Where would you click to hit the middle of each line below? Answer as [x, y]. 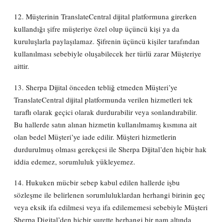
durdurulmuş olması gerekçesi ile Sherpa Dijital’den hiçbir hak [111, 149]
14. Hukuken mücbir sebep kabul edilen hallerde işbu [97, 183]
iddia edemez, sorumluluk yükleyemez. [75, 161]
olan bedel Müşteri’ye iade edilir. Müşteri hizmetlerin [95, 137]
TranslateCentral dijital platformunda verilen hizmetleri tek [104, 99]
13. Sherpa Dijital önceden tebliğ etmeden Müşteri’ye [96, 87]
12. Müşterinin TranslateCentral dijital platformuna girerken [106, 17]
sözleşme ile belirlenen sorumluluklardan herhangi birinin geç [110, 195]
